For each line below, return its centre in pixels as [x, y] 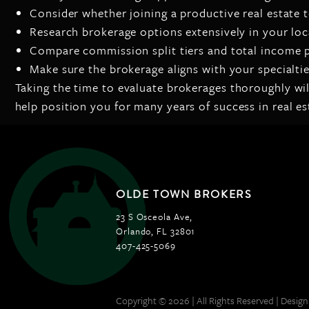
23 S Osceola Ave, [154, 217]
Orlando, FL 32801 [156, 231]
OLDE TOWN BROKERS [184, 195]
